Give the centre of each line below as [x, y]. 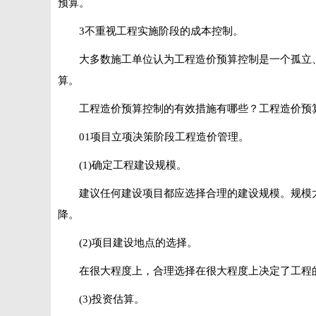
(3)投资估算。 [112, 299]
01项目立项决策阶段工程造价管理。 [164, 137]
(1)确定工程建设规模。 [133, 165]
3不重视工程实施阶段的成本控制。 [161, 31]
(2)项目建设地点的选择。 [138, 243]
